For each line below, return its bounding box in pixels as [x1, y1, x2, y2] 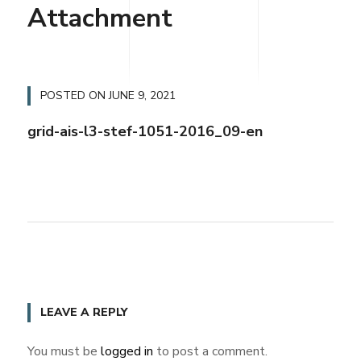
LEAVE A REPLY [39, 305, 127, 321]
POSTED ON [39, 88, 109, 104]
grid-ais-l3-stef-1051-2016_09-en [27, 122, 263, 142]
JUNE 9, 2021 [108, 88, 176, 104]
